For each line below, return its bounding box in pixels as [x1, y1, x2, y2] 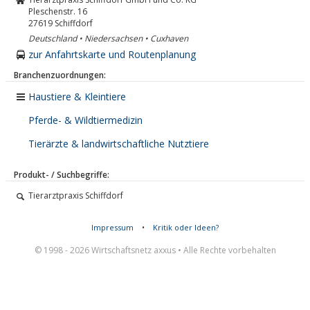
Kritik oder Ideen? [153, 222, 219, 232]
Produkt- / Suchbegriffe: [14, 169, 109, 181]
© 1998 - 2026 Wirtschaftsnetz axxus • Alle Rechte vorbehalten [34, 244, 276, 256]
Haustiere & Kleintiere [28, 90, 126, 103]
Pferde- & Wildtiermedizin [28, 113, 143, 127]
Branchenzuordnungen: [14, 69, 106, 81]
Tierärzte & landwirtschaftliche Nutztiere [28, 137, 209, 150]
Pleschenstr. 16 [28, 6, 87, 17]
